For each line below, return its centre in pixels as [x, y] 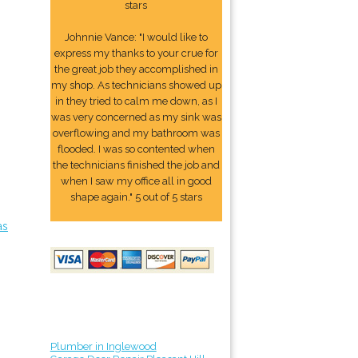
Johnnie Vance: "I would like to [136, 37]
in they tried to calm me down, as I [136, 101]
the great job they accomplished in [136, 69]
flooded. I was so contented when [136, 149]
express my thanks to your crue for [136, 53]
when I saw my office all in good [136, 181]
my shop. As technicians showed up [136, 85]
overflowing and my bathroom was [136, 133]
